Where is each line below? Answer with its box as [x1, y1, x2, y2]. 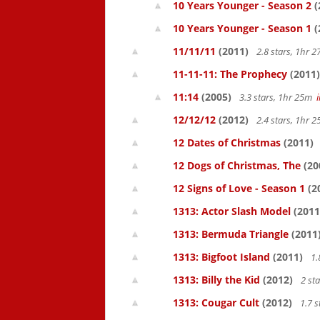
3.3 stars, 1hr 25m [237, 91, 316, 104]
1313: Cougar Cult [173, 296, 259, 309]
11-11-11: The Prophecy [173, 67, 287, 81]
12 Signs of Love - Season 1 [173, 181, 305, 195]
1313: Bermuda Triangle [173, 227, 289, 241]
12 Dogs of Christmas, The [173, 159, 301, 172]
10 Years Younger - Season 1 [173, 21, 311, 35]
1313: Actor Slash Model [173, 204, 291, 218]
